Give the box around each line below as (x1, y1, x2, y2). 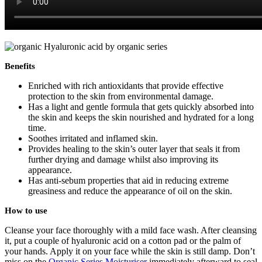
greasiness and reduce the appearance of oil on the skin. (28, 185, 232, 196)
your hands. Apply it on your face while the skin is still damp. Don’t (5, 246, 255, 256)
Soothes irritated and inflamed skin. (28, 133, 158, 143)
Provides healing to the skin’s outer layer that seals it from (28, 143, 240, 154)
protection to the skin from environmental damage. (28, 91, 213, 101)
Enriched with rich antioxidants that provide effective (28, 80, 223, 91)
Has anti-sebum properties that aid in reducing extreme (28, 175, 229, 185)
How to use (5, 205, 47, 215)
